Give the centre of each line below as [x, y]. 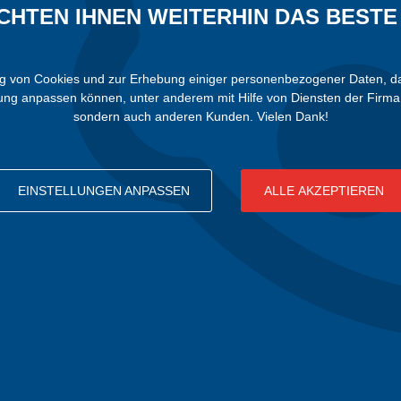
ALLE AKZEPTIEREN [324, 191]
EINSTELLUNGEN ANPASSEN [103, 191]
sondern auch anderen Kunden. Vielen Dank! [200, 117]
